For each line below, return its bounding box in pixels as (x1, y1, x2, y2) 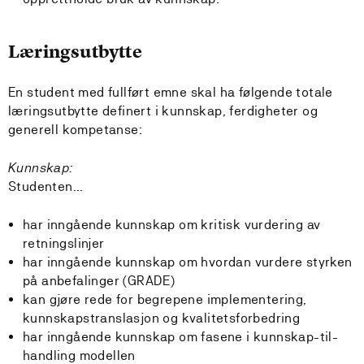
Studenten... (8, 179, 84, 194)
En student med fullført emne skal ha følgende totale (8, 84, 333, 100)
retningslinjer (23, 236, 105, 251)
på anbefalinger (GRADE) (23, 273, 175, 288)
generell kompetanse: (8, 122, 142, 137)
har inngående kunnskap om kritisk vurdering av (23, 217, 321, 232)
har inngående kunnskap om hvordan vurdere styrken (23, 254, 353, 270)
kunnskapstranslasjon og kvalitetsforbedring (23, 310, 301, 326)
